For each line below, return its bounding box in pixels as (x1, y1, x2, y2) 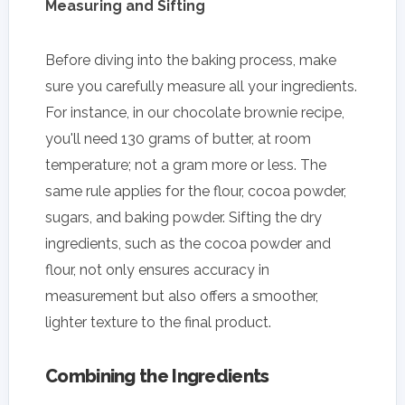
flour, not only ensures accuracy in (45, 260, 269, 278)
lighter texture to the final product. (45, 313, 271, 331)
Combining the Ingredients (45, 364, 269, 387)
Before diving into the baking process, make (45, 51, 336, 69)
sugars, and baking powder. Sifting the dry (45, 208, 322, 226)
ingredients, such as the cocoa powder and (45, 234, 331, 252)
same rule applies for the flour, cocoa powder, (45, 182, 346, 200)
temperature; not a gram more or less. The (45, 155, 326, 174)
